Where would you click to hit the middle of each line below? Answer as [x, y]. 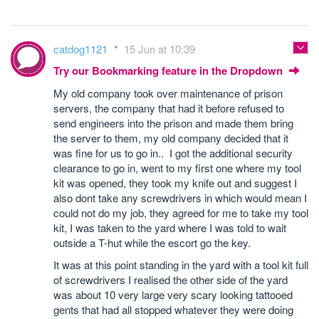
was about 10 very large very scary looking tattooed [173, 294]
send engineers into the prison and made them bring [173, 123]
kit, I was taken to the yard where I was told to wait [170, 228]
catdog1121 [82, 49]
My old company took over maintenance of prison [168, 93]
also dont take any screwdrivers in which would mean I [180, 198]
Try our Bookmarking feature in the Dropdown [169, 70]
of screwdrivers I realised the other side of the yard [171, 279]
